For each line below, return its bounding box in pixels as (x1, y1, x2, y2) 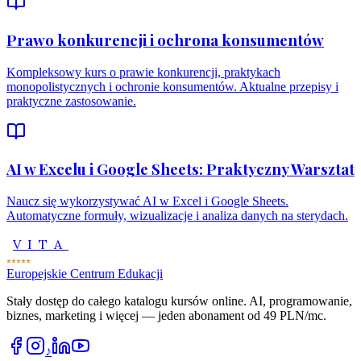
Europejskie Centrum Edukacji (6, 267, 163, 281)
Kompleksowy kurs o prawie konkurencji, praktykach (6, 64, 280, 79)
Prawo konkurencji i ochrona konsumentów (6, 29, 324, 50)
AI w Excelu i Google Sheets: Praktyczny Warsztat (6, 159, 355, 180)
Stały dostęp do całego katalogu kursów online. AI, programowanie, (6, 294, 352, 309)
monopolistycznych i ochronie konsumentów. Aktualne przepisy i (6, 79, 338, 93)
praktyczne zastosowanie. (6, 93, 136, 108)
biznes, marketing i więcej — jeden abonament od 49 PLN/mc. (6, 309, 326, 323)
